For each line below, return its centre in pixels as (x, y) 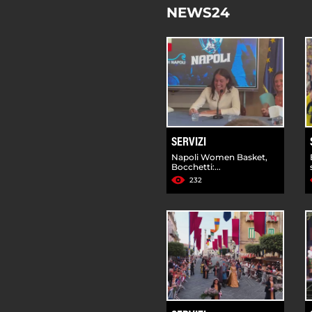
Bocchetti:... (196, 166)
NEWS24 (198, 12)
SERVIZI (189, 142)
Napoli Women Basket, (219, 157)
